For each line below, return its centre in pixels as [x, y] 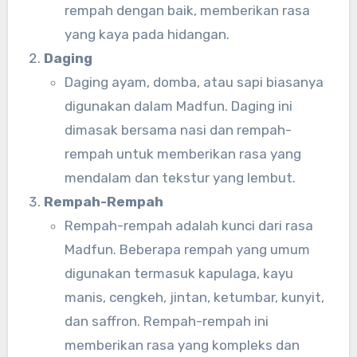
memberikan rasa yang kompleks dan [182, 345]
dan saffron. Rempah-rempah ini [166, 321]
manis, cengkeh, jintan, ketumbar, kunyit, [194, 297]
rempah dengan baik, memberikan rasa [187, 10]
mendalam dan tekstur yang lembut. [180, 177]
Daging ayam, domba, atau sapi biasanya [194, 82]
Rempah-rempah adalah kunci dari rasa [188, 225]
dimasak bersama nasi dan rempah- [178, 129]
